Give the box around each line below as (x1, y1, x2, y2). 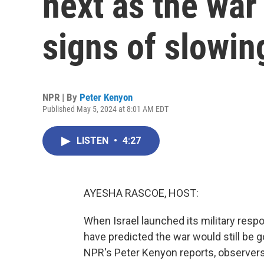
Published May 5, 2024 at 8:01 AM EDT (42, 104, 169, 114)
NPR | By (42, 91, 80, 103)
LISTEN (77, 135, 111, 146)
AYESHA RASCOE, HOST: (84, 187, 199, 199)
